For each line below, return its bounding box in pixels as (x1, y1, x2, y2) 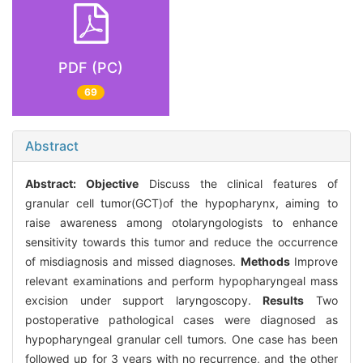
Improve (289, 254, 339, 269)
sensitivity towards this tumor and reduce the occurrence (25, 235, 338, 250)
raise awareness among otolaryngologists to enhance (25, 216, 338, 230)
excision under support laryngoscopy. (25, 293, 263, 308)
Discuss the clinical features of (138, 177, 339, 191)
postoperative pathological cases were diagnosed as (25, 313, 338, 327)
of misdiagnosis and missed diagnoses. (25, 254, 241, 269)
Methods (240, 254, 290, 269)
